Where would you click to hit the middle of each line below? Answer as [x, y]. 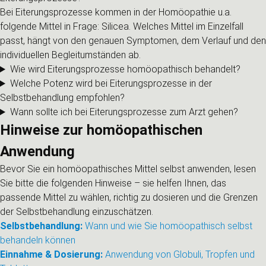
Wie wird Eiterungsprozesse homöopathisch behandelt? [125, 69]
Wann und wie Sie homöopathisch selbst [167, 226]
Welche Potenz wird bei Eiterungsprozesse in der [111, 83]
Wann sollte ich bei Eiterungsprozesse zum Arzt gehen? [124, 112]
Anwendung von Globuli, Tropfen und [179, 254]
